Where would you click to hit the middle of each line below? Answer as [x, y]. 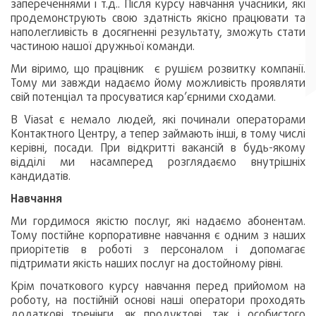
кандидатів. [41, 176]
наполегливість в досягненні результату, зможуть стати [158, 32]
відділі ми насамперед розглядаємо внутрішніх [158, 162]
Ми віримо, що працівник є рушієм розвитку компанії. [158, 69]
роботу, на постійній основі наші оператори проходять [158, 300]
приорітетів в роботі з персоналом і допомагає [158, 250]
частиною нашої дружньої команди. [104, 47]
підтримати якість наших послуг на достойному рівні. [148, 264]
